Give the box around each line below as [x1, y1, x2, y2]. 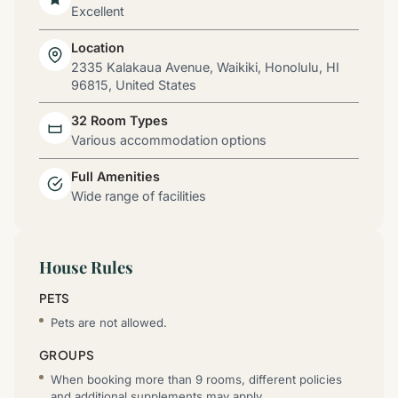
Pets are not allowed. [51, 315, 168, 330]
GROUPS [39, 346, 95, 362]
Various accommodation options [71, 132, 267, 148]
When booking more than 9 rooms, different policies [51, 371, 343, 386]
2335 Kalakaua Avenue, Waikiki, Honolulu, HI [71, 59, 339, 75]
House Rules [39, 256, 133, 279]
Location [71, 39, 124, 55]
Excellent [71, 4, 124, 20]
